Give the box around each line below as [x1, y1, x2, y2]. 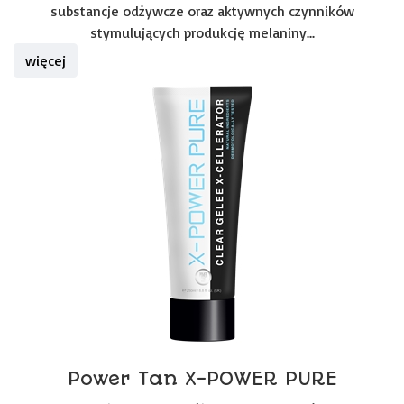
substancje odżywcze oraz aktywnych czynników [50, 2, 354, 20]
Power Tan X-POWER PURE [67, 367, 337, 390]
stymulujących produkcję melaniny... [89, 23, 315, 41]
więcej [25, 51, 66, 69]
